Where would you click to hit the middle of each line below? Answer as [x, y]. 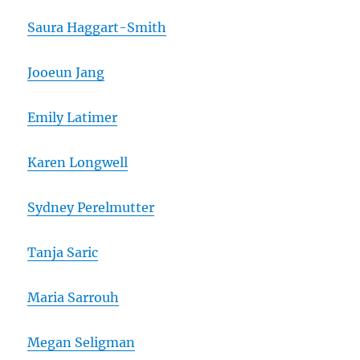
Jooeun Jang [66, 72]
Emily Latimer [73, 117]
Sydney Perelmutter [91, 207]
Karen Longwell [78, 162]
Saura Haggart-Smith [97, 27]
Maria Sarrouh [74, 297]
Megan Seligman [82, 342]
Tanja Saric [63, 252]
